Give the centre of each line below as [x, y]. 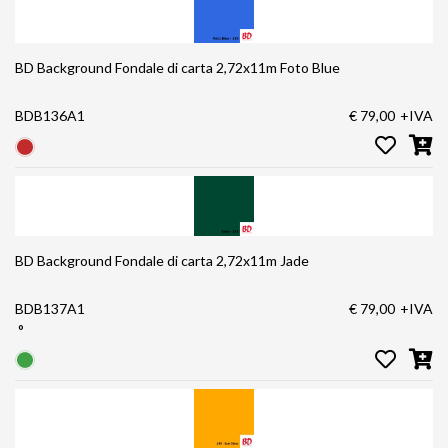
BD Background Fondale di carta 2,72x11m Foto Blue [177, 68]
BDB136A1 [50, 116]
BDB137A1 [50, 308]
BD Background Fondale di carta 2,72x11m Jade [162, 260]
